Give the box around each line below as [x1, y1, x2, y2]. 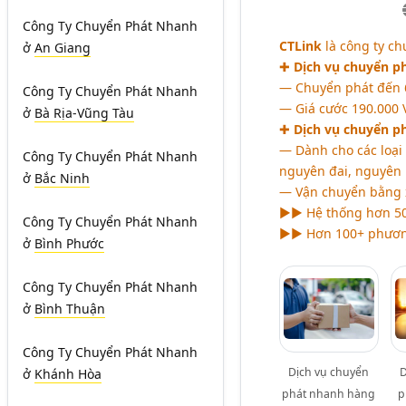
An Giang [34, 39, 91, 56]
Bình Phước [34, 235, 104, 252]
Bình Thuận [34, 300, 105, 317]
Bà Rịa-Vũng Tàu [34, 104, 134, 121]
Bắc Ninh [34, 169, 90, 187]
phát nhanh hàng [282, 386, 376, 402]
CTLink [278, 37, 322, 55]
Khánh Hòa [34, 365, 101, 382]
